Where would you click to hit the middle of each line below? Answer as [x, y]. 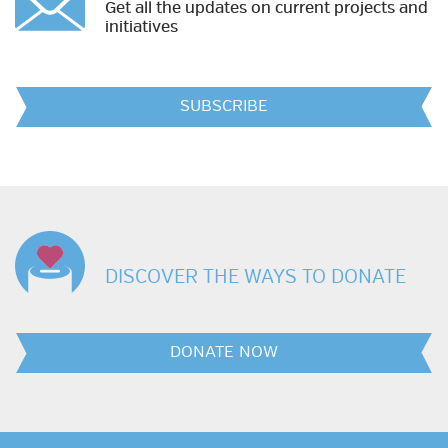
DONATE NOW [224, 351]
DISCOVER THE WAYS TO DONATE [255, 276]
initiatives [141, 26]
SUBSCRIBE [224, 105]
